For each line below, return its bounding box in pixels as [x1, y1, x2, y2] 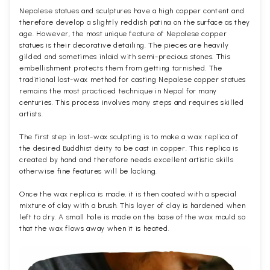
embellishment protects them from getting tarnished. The [19, 64, 222, 73]
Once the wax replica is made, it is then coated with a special [19, 190, 237, 199]
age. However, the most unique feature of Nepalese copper [19, 30, 227, 39]
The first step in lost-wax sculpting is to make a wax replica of [19, 133, 239, 142]
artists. [19, 110, 43, 119]
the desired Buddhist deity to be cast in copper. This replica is [19, 144, 239, 153]
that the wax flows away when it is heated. [19, 224, 170, 233]
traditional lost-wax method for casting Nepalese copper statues [19, 75, 246, 84]
